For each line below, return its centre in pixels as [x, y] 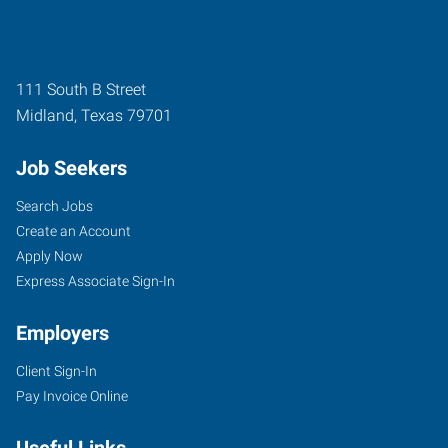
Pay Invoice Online [72, 395]
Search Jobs [54, 205]
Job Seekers [71, 167]
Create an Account [73, 230]
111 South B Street [81, 89]
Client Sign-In [56, 370]
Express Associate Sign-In [95, 280]
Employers [62, 332]
